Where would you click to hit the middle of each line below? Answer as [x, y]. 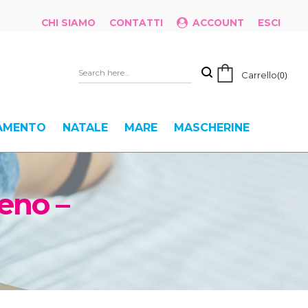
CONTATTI [136, 23]
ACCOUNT [218, 23]
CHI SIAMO [68, 23]
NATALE [85, 128]
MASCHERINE [211, 128]
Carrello [259, 75]
